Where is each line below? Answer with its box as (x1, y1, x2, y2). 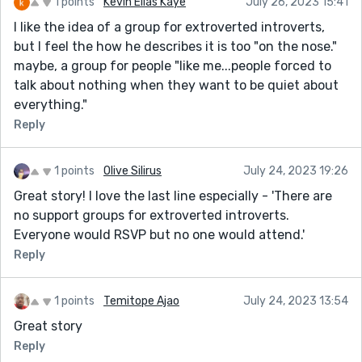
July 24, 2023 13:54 (243, 293, 348, 308)
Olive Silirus (103, 163, 162, 178)
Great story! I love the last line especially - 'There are (14, 187, 332, 204)
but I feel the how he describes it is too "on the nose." (14, 38, 337, 54)
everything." (14, 96, 87, 112)
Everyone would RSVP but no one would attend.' (14, 226, 305, 242)
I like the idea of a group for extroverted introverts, (14, 19, 325, 35)
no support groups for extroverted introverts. (14, 207, 289, 223)
